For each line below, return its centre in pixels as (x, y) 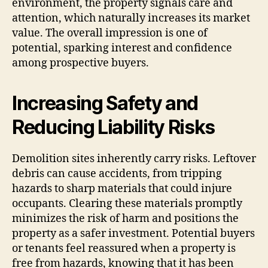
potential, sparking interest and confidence (122, 48)
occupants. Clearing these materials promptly (127, 203)
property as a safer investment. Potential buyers (133, 233)
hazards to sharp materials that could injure (122, 188)
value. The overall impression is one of (110, 33)
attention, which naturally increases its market (131, 18)
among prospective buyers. (80, 63)
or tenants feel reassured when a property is (124, 248)
